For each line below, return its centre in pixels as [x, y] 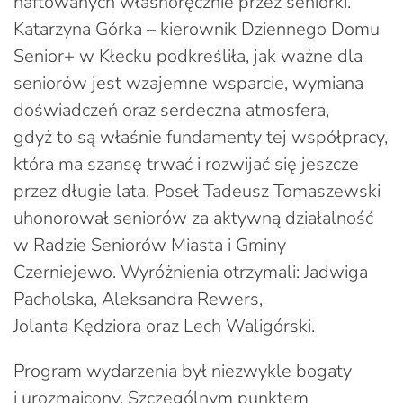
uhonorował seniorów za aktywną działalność [193, 218]
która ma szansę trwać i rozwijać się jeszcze [186, 164]
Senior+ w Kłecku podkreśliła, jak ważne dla [188, 56]
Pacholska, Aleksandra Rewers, [138, 299]
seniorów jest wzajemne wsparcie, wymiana [188, 83]
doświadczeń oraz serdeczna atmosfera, [171, 110]
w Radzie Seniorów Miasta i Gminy [150, 245]
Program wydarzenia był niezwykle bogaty [183, 371]
